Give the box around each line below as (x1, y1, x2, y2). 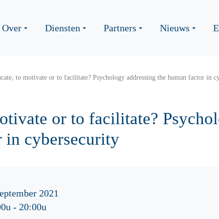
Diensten (45, 22, 80, 33)
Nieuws (160, 22, 190, 33)
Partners (104, 22, 136, 33)
